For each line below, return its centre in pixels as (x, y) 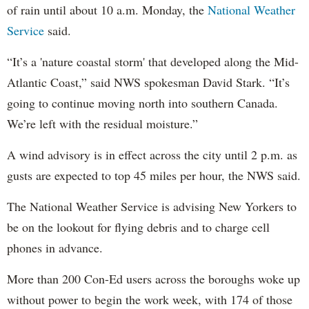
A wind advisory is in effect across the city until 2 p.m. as (152, 154)
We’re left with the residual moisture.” (102, 123)
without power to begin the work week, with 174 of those (150, 299)
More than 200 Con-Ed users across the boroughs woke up (153, 278)
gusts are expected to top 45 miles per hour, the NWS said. (154, 175)
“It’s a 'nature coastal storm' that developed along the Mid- (153, 61)
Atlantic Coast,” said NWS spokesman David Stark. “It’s (148, 82)
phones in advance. (55, 247)
